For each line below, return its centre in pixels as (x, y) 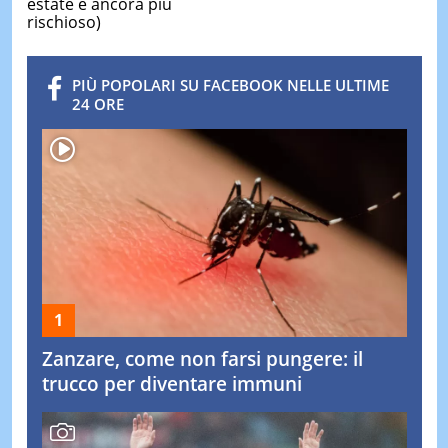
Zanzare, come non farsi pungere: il (202, 359)
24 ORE (97, 104)
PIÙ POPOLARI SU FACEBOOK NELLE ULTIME (230, 85)
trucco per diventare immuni (171, 384)
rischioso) (63, 22)
